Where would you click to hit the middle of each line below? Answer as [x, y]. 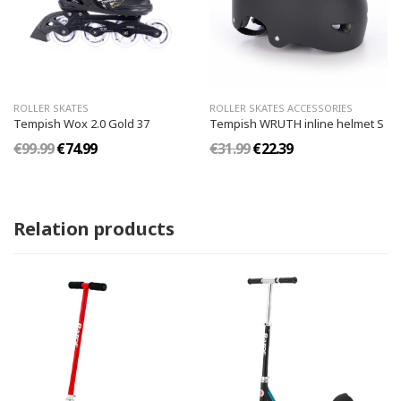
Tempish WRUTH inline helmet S [297, 123]
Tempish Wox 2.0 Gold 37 [81, 123]
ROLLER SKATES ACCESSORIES [281, 107]
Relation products [94, 228]
